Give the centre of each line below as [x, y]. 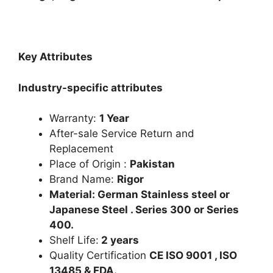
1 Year [114, 119]
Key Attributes [55, 57]
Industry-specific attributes [90, 87]
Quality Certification [99, 256]
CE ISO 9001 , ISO [193, 256]
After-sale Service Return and [122, 134]
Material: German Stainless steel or [140, 195]
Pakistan [152, 164]
